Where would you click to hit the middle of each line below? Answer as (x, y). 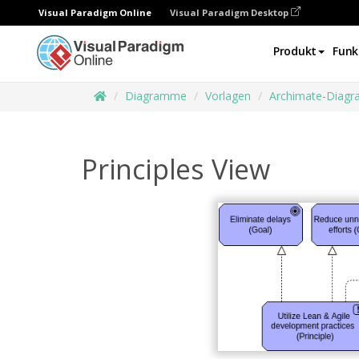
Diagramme (156, 96)
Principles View (176, 169)
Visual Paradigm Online (95, 12)
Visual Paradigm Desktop (230, 12)
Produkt (295, 51)
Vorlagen (228, 96)
